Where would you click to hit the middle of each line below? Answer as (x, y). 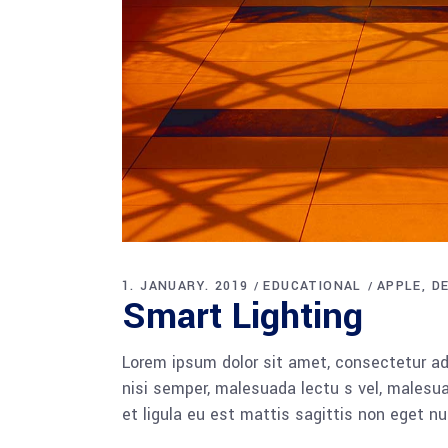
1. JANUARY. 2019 (185, 285)
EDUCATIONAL (312, 285)
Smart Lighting (242, 315)
